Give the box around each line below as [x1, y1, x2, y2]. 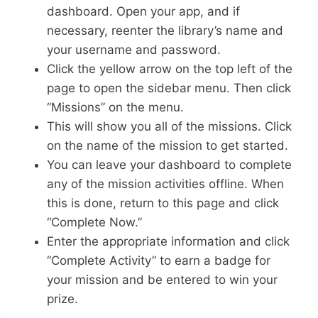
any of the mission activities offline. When [47, 177, 284, 191]
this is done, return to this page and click [47, 196, 279, 210]
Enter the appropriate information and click [47, 234, 290, 248]
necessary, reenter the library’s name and [47, 23, 283, 38]
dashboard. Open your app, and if [47, 4, 240, 18]
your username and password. [47, 43, 221, 57]
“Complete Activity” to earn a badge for [47, 253, 270, 268]
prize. [47, 292, 78, 306]
